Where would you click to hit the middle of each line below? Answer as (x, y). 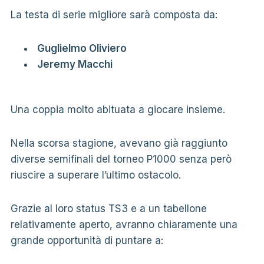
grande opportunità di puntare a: (87, 240)
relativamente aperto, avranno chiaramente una (124, 224)
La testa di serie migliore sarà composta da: (114, 14)
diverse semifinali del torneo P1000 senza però (121, 159)
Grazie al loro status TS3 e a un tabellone (108, 208)
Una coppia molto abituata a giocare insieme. (118, 109)
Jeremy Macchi (75, 64)
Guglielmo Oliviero (82, 48)
